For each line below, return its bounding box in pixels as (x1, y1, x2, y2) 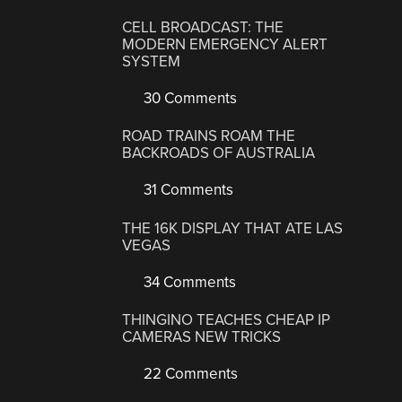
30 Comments (140, 88, 238, 108)
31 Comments (140, 180, 234, 200)
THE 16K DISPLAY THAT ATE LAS (122, 218, 344, 238)
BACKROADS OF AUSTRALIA (122, 144, 316, 163)
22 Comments (140, 364, 239, 384)
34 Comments (140, 272, 237, 292)
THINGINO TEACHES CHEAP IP (122, 310, 331, 330)
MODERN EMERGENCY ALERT (122, 34, 328, 54)
